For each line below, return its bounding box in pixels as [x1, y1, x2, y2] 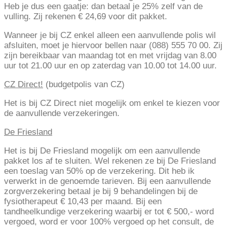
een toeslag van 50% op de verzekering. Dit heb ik [4, 166, 195, 176]
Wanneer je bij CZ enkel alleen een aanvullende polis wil [4, 30, 216, 41]
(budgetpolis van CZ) [43, 80, 125, 90]
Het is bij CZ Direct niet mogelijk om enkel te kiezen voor [4, 98, 220, 108]
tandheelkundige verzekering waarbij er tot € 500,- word [4, 207, 214, 217]
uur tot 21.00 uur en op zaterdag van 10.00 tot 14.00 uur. [4, 61, 217, 71]
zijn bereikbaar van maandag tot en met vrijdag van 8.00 [4, 51, 216, 61]
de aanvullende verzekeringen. [4, 108, 120, 119]
